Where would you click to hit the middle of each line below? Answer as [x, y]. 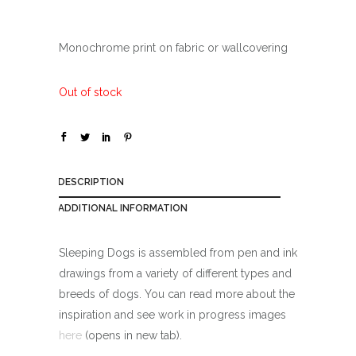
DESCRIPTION [91, 182]
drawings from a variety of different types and [175, 273]
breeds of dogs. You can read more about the [177, 294]
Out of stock [90, 92]
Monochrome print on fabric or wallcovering [173, 47]
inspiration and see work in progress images [172, 314]
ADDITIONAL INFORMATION [123, 208]
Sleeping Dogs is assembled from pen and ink [178, 252]
